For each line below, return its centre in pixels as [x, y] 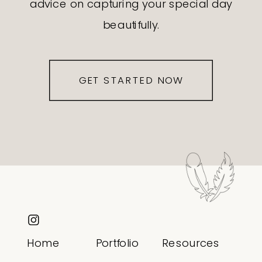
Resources [191, 243]
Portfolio [117, 243]
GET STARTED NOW [131, 80]
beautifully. [131, 25]
